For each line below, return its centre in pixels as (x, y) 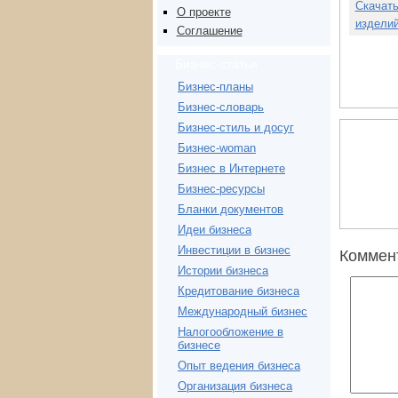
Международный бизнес (243, 312)
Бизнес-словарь (221, 107)
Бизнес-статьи (216, 64)
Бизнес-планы (215, 87)
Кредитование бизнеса (239, 291)
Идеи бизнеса (215, 230)
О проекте (203, 12)
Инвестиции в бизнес (234, 251)
